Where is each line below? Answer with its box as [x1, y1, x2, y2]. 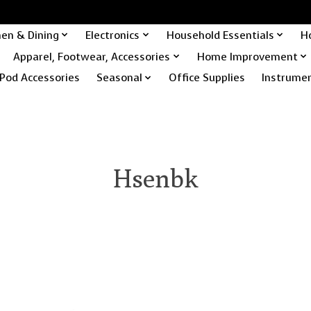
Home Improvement [196, 49, 298, 64]
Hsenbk [112, 162, 199, 193]
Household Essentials [166, 27, 274, 42]
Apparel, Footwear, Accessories [13, 49, 171, 64]
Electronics [85, 27, 140, 42]
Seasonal [96, 70, 142, 85]
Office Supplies [169, 70, 246, 85]
